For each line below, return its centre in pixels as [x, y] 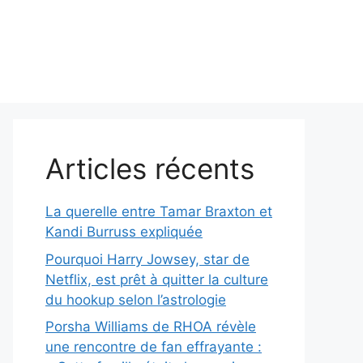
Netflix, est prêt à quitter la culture [157, 279]
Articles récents [150, 169]
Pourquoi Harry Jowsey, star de [147, 259]
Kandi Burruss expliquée [124, 232]
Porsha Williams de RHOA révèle [151, 327]
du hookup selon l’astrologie [136, 299]
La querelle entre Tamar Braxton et [159, 212]
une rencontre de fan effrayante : [154, 347]
